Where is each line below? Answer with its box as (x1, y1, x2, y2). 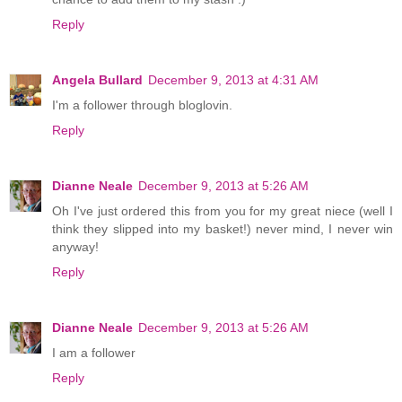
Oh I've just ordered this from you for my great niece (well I (52, 203, 393, 218)
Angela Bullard (52, 73, 143, 87)
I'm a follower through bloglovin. (52, 98, 232, 112)
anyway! (52, 239, 99, 254)
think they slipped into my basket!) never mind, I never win (52, 221, 393, 236)
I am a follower (52, 345, 135, 360)
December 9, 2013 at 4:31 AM (148, 73, 319, 87)
